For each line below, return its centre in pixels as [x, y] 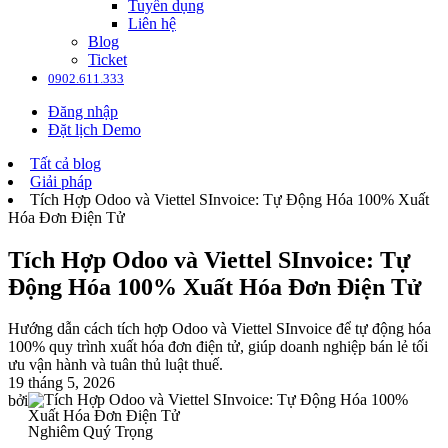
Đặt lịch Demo [94, 129]
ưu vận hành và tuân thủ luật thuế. [115, 365]
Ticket [107, 59]
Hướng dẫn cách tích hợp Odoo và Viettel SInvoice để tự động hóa [219, 329]
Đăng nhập [83, 111]
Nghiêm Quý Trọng [90, 432]
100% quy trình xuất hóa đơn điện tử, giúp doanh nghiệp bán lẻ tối [218, 347]
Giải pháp [61, 181]
